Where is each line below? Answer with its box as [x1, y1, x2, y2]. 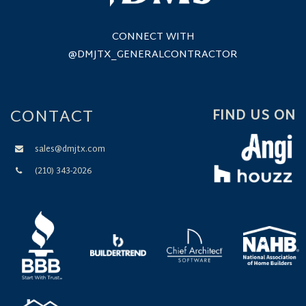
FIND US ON [212, 103, 296, 128]
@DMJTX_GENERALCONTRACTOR [68, 45, 238, 64]
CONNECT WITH [111, 27, 195, 46]
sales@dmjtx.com [34, 141, 105, 157]
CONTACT [10, 102, 94, 133]
